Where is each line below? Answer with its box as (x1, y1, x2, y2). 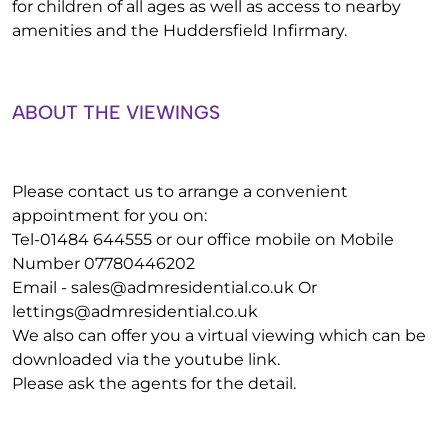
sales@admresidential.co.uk (71, 278, 294, 297)
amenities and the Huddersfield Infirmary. (12, 21, 347, 40)
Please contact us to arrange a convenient (12, 182, 348, 201)
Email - (12, 278, 71, 297)
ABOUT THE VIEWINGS (12, 101, 220, 124)
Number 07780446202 (12, 254, 195, 273)
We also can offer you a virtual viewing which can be (12, 326, 426, 345)
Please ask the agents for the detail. (12, 374, 296, 393)
